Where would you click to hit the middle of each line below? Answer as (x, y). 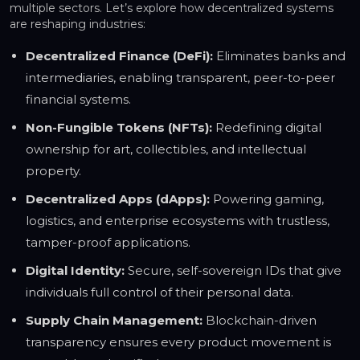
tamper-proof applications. (108, 243)
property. (53, 171)
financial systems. (78, 100)
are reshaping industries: (78, 25)
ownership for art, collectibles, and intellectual (166, 149)
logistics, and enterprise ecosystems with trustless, (178, 221)
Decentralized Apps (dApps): (118, 199)
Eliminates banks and (279, 56)
